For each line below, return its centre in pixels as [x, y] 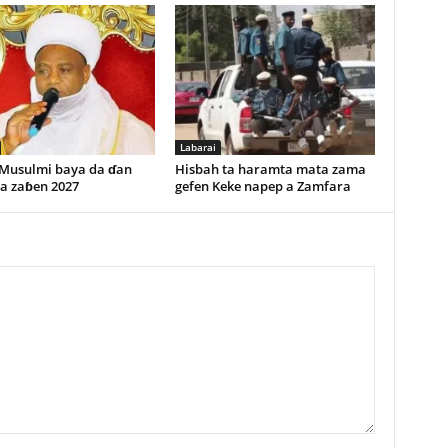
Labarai [197, 147]
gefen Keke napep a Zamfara [262, 186]
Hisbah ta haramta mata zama [270, 169]
